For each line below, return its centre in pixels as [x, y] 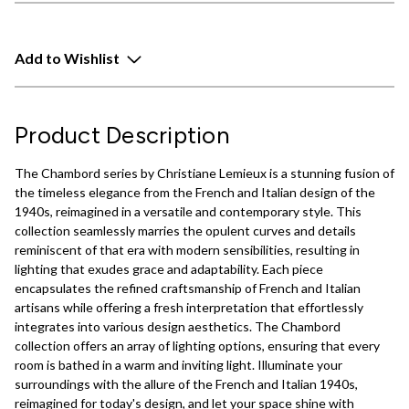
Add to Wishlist [67, 58]
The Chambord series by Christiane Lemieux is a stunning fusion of [204, 173]
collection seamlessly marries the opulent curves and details [185, 230]
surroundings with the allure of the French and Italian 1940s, [186, 383]
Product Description [122, 134]
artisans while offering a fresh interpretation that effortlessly [189, 307]
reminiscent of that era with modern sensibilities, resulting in [187, 249]
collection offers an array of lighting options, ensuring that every [197, 345]
